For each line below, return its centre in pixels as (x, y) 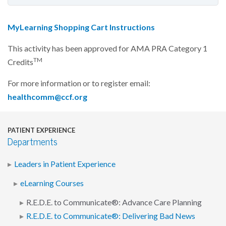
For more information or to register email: (79, 83)
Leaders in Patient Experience (65, 164)
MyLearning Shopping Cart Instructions (81, 27)
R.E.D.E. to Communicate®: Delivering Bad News (110, 216)
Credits (20, 62)
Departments (33, 142)
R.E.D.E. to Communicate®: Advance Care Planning (114, 203)
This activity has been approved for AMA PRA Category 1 (107, 48)
